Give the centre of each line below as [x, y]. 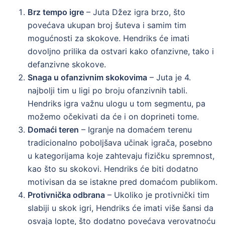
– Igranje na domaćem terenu [135, 129]
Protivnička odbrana [66, 195]
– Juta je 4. [169, 77]
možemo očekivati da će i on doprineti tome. [113, 116]
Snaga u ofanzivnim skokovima [87, 77]
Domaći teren [53, 129]
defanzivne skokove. [67, 64]
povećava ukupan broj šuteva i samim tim [107, 25]
